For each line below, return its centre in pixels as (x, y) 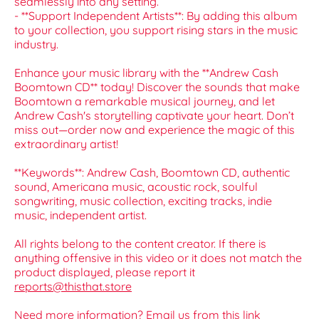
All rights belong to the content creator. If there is (140, 244)
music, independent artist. (80, 215)
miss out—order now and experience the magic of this (155, 130)
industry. (36, 45)
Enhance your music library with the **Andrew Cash (146, 73)
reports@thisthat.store (73, 287)
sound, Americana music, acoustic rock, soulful (136, 187)
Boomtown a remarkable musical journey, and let (145, 101)
